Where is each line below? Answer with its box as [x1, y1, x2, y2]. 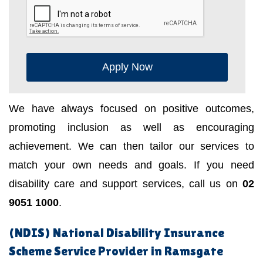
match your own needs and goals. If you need [9, 159, 254, 171]
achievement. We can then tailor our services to [9, 140, 254, 153]
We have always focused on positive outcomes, [9, 103, 254, 115]
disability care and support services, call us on [9, 178, 242, 190]
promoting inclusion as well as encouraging [9, 122, 254, 134]
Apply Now [102, 61, 153, 73]
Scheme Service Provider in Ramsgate [9, 244, 223, 259]
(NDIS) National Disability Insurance [9, 225, 224, 241]
